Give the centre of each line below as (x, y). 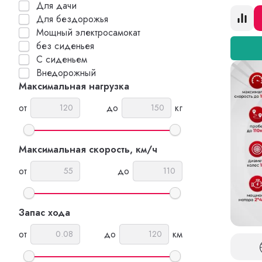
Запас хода (44, 213)
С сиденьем (62, 59)
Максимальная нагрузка (74, 86)
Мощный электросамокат (88, 32)
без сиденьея (65, 46)
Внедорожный (66, 73)
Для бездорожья (72, 19)
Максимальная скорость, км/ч (88, 149)
